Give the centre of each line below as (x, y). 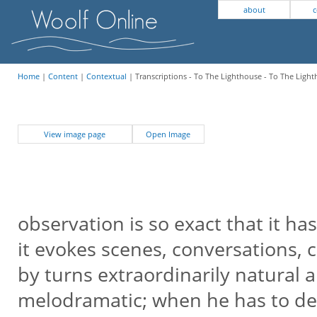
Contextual (106, 76)
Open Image (168, 134)
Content (63, 76)
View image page (75, 134)
